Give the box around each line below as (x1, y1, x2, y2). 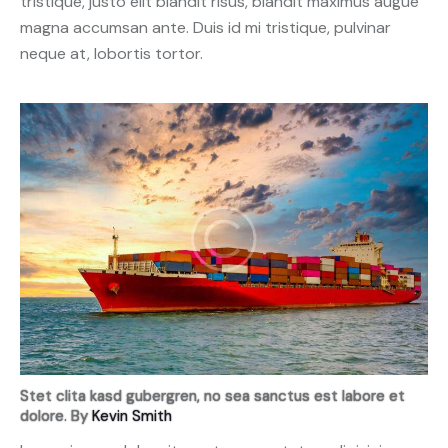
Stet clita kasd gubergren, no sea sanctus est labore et (20, 386, 405, 407)
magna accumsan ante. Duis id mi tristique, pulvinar (20, 17, 391, 39)
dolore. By (20, 406, 92, 427)
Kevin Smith (92, 406, 172, 427)
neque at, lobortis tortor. (20, 43, 203, 65)
